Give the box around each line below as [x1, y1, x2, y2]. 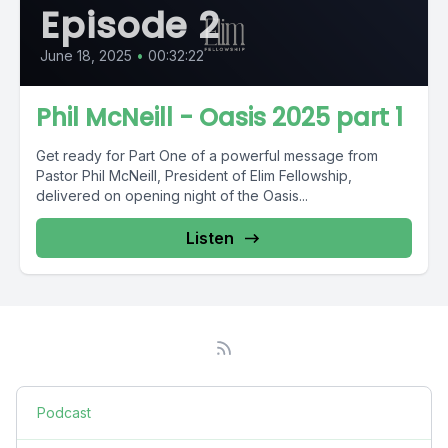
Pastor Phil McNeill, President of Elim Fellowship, [36, 167, 352, 184]
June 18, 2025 [40, 47, 132, 64]
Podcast [37, 404, 91, 421]
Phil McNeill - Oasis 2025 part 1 [36, 101, 403, 134]
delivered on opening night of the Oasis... [36, 187, 308, 204]
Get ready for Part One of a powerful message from [36, 147, 378, 164]
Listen [186, 228, 234, 248]
